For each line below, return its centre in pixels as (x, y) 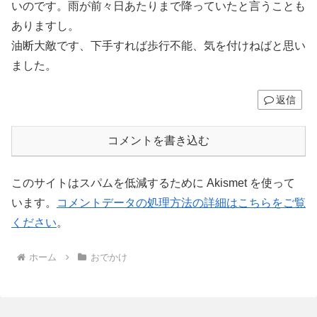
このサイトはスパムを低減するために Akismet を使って (153, 183)
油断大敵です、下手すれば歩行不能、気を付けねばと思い (158, 45)
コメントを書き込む (158, 141)
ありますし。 (45, 25)
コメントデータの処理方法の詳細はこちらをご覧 (181, 203)
